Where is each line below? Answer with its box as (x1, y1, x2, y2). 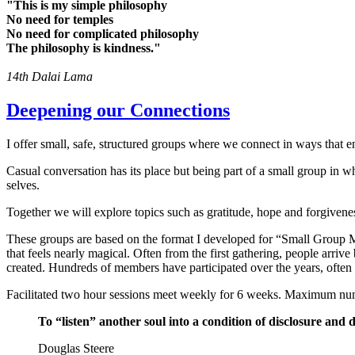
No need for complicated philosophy (6, 26, 199, 40)
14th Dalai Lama (6, 69, 93, 83)
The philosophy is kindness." (6, 40, 161, 55)
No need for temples (6, 12, 113, 26)
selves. (6, 177, 40, 192)
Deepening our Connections (6, 99, 230, 120)
